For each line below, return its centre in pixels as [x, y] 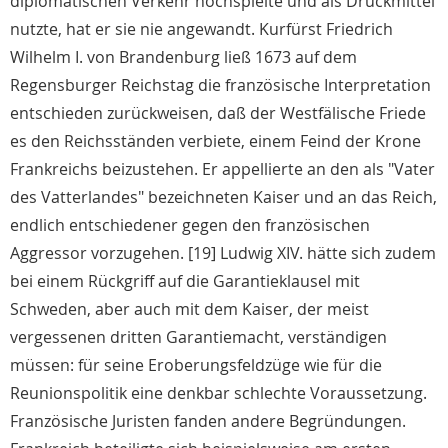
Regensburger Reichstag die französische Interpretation [220, 85]
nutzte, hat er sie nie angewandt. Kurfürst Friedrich [201, 29]
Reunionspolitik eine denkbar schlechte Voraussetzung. [218, 393]
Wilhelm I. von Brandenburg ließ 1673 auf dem [183, 57]
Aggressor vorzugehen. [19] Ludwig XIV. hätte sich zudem [223, 253]
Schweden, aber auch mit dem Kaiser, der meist [189, 309]
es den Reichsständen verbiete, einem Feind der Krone [215, 141]
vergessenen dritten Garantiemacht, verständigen [198, 337]
